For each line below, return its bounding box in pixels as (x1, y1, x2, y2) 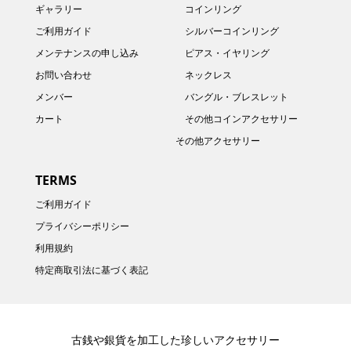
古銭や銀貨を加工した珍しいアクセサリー (71, 332, 280, 348)
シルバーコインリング (185, 24, 279, 38)
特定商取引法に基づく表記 (34, 262, 148, 277)
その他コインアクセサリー (185, 112, 298, 126)
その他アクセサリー (175, 134, 260, 148)
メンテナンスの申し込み (34, 46, 139, 60)
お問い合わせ (34, 68, 92, 82)
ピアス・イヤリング (185, 46, 270, 60)
